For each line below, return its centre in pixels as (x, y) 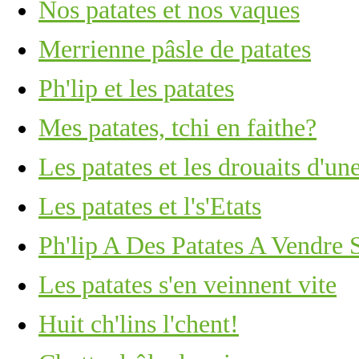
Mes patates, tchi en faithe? (177, 127)
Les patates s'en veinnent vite (188, 284)
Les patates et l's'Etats (150, 206)
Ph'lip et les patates (136, 88)
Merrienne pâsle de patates (175, 49)
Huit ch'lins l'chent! (139, 324)
